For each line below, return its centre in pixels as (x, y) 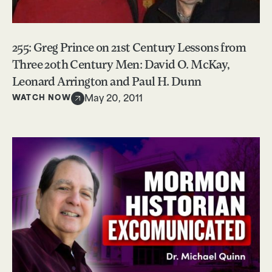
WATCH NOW (42, 98)
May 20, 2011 (113, 100)
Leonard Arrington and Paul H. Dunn (107, 83)
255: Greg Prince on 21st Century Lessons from (129, 49)
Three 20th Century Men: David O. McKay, (121, 66)
